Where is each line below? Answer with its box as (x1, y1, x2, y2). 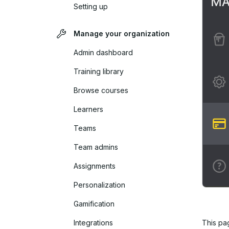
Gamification (74, 199, 114, 208)
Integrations (74, 218, 113, 227)
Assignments (74, 162, 116, 170)
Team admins (74, 143, 118, 151)
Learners (74, 105, 103, 113)
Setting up (74, 2, 108, 11)
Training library (74, 67, 124, 76)
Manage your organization (73, 29, 170, 38)
